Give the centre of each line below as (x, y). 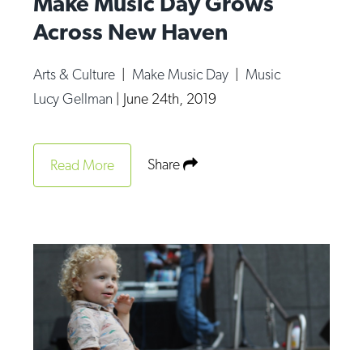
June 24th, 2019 (170, 98)
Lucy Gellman (75, 98)
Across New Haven (131, 31)
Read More (83, 164)
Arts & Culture (76, 74)
